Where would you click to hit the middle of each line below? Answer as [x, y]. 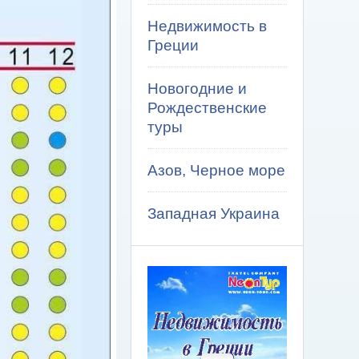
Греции [173, 45]
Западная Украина [214, 214]
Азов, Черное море [216, 170]
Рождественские [207, 108]
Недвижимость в [207, 26]
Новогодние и [197, 89]
